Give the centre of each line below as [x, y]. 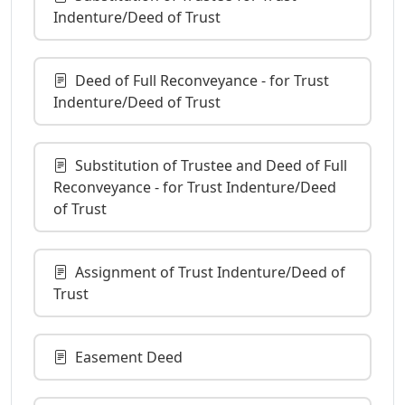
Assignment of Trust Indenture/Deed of [210, 272]
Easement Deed [129, 357]
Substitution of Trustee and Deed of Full [211, 165]
